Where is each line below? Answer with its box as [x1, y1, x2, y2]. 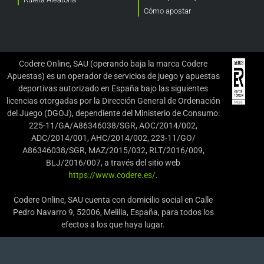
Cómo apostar [144, 6, 191, 15]
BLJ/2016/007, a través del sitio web [46, 157, 180, 167]
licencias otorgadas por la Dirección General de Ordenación [6, 95, 220, 105]
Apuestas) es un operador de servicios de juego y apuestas [6, 71, 220, 81]
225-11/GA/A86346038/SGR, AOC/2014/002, [29, 120, 197, 130]
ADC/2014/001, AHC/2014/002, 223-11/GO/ [31, 133, 196, 143]
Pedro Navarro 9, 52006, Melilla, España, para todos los [12, 207, 214, 217]
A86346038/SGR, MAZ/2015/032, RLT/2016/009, [22, 145, 204, 155]
